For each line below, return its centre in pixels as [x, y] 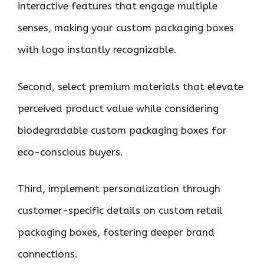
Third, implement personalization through [119, 189]
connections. [48, 254]
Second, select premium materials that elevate [131, 86]
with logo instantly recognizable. [97, 49]
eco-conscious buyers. [70, 152]
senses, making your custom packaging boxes [126, 28]
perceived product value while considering [118, 108]
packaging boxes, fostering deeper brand [116, 232]
